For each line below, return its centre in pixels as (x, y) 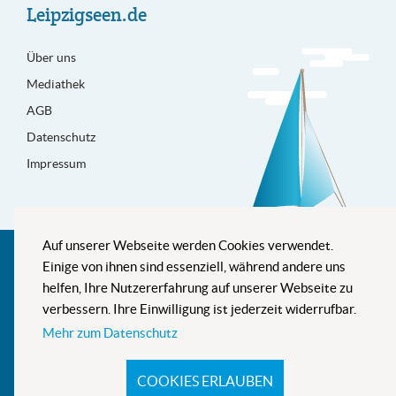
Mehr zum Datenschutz (110, 333)
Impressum (56, 164)
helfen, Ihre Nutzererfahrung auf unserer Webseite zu (198, 288)
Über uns (51, 58)
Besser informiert (98, 259)
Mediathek (56, 84)
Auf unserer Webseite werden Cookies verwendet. (188, 246)
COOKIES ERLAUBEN (205, 381)
